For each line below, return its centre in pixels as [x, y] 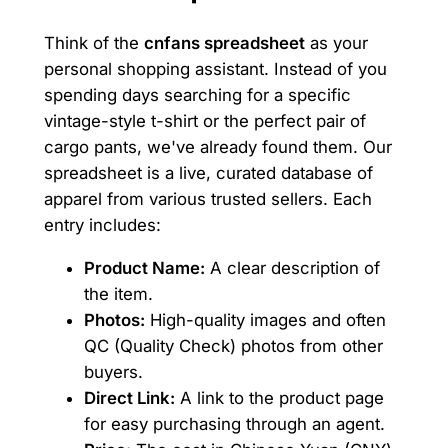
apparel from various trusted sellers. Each [207, 198]
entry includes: [102, 224]
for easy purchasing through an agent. [234, 423]
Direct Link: [129, 397]
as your [336, 42]
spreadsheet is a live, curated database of [208, 172]
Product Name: [144, 267]
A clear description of [292, 267]
